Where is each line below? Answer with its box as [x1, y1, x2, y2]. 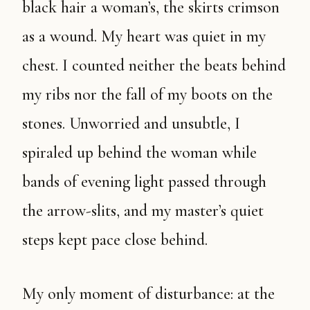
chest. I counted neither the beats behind [22, 55, 286, 75]
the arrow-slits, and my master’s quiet [22, 201, 264, 221]
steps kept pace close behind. [22, 230, 208, 250]
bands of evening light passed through [22, 172, 266, 192]
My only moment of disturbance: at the [22, 284, 37, 304]
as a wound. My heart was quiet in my [22, 26, 266, 46]
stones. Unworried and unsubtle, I [22, 113, 240, 134]
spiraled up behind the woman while [22, 143, 257, 163]
